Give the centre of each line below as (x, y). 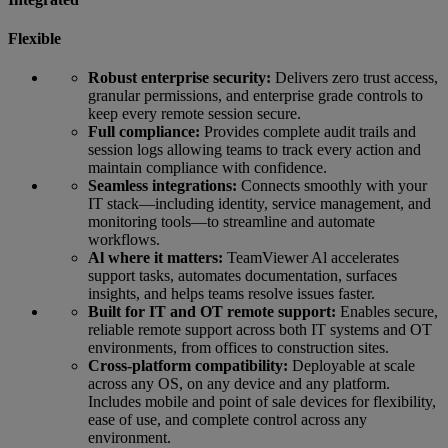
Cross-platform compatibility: (188, 366)
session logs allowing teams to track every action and (254, 150)
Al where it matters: (155, 258)
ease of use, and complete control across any (227, 420)
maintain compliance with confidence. (207, 168)
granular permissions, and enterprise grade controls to (255, 96)
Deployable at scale (351, 366)
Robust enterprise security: (179, 78)
